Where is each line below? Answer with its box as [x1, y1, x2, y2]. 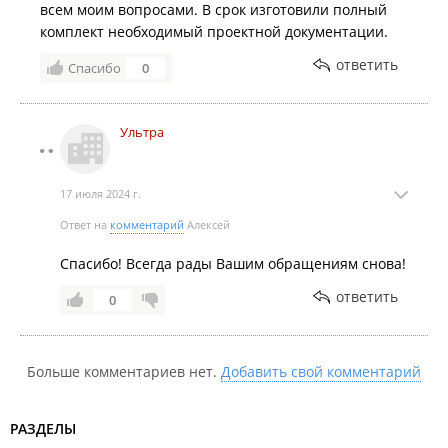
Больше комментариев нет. [27, 362, 221, 381]
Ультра [120, 123, 164, 141]
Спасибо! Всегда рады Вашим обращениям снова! [60, 254, 406, 273]
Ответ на [60, 217, 110, 232]
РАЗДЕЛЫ [10, 419, 76, 438]
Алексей [184, 217, 230, 232]
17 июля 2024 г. [60, 186, 141, 201]
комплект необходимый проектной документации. [40, 22, 388, 41]
